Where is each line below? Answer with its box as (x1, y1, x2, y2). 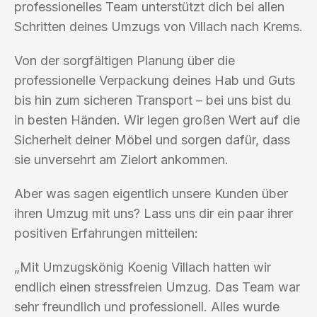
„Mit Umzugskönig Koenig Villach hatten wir (14, 259, 271, 275)
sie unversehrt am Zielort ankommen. (14, 151, 229, 167)
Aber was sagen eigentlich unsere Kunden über (14, 185, 288, 201)
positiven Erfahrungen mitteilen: (14, 225, 198, 241)
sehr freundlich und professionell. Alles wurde (14, 299, 279, 314)
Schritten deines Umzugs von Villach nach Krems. (14, 18, 303, 34)
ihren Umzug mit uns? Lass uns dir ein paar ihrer (14, 205, 293, 221)
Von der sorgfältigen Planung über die (14, 52, 235, 68)
